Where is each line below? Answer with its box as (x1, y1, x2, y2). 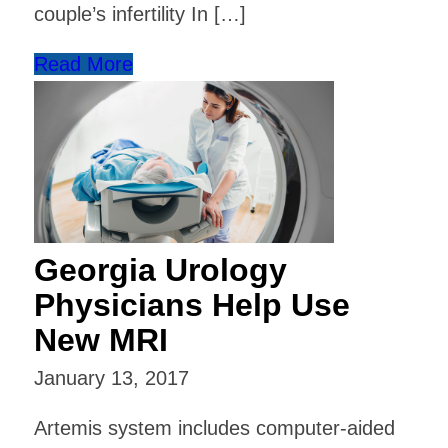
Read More (33, 53, 133, 76)
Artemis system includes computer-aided (33, 416, 395, 439)
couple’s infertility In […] (33, 3, 246, 26)
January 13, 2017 (33, 366, 189, 389)
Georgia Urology (33, 251, 287, 288)
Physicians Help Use (33, 286, 350, 323)
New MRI (33, 321, 168, 358)
